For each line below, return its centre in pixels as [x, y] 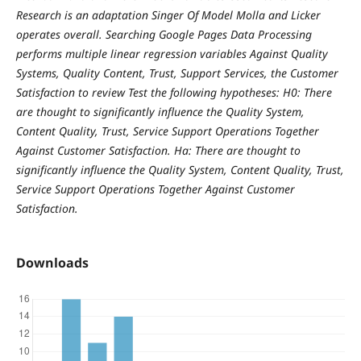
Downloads [52, 262]
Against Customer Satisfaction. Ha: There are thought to [158, 150]
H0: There [305, 92]
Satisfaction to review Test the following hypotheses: [147, 92]
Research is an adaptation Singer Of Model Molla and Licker [168, 15]
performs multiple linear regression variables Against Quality [172, 53]
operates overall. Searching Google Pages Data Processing [164, 34]
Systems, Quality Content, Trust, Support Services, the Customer [177, 73]
